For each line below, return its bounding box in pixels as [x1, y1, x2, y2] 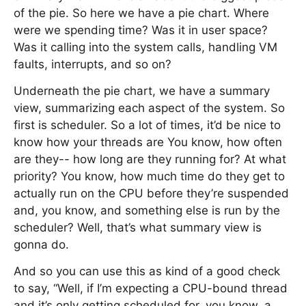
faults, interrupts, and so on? [14, 57, 171, 71]
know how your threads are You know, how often [14, 135, 282, 149]
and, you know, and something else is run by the [14, 204, 280, 217]
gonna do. [14, 238, 69, 251]
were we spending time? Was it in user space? [14, 23, 268, 37]
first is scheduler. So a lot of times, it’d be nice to [14, 118, 281, 132]
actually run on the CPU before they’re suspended [14, 186, 289, 200]
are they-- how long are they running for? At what [14, 152, 286, 166]
